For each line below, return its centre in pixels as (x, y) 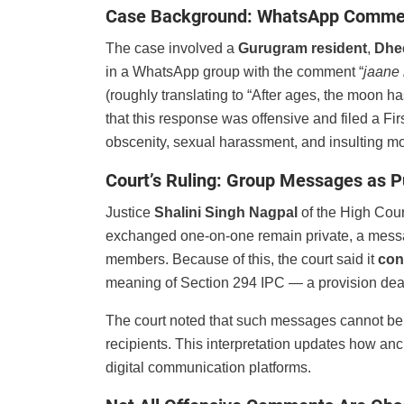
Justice (130, 213)
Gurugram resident (303, 49)
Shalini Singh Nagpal (226, 213)
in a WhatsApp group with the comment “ (234, 72)
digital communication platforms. (208, 368)
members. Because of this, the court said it (242, 260)
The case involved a (172, 49)
